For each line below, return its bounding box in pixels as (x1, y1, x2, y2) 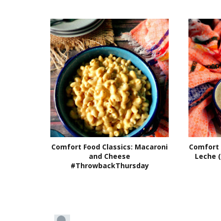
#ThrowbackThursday (70, 160, 149, 170)
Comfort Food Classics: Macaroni (51, 142, 168, 151)
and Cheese (89, 151, 130, 161)
